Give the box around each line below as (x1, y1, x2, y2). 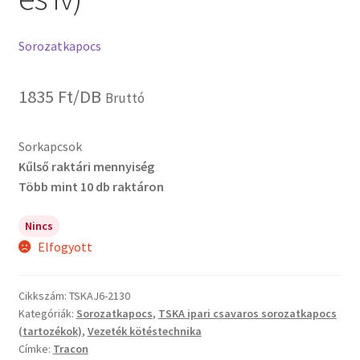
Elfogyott (38, 238, 93, 255)
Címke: (18, 342, 53, 357)
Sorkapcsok (18, 137, 82, 154)
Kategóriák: (18, 306, 76, 321)
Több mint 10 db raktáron (18, 178, 164, 194)
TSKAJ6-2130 (68, 288, 130, 304)
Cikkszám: (18, 288, 69, 304)
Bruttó (104, 88, 145, 107)
